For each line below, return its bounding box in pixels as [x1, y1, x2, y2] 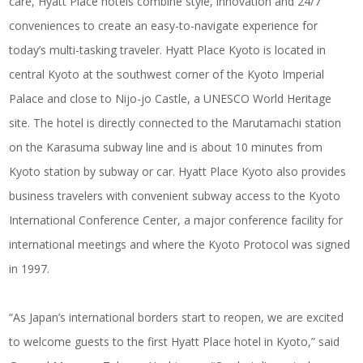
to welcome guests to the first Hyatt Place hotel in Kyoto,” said [9, 333, 340, 349]
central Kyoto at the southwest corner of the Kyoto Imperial [9, 66, 325, 82]
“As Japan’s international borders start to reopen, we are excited [9, 309, 344, 325]
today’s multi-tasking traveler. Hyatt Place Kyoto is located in [9, 41, 327, 58]
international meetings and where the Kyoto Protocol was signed [9, 236, 351, 252]
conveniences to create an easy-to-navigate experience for [9, 17, 318, 33]
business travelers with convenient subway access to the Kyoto [9, 187, 341, 203]
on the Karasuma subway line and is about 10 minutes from [9, 139, 323, 155]
